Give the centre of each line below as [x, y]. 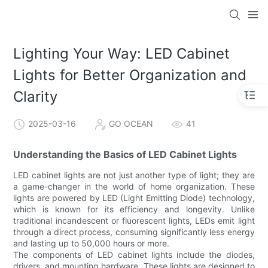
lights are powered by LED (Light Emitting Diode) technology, [134, 197]
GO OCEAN [131, 123]
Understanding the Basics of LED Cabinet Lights [125, 154]
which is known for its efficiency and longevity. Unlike [134, 209]
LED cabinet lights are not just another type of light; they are [134, 175]
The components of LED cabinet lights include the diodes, [134, 254]
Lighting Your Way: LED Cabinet [122, 54]
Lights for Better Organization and [130, 75]
